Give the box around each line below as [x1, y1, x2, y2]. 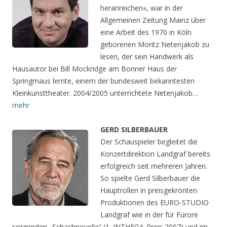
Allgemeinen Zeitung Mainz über [100, 15, 206, 25]
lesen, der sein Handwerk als [100, 52, 194, 62]
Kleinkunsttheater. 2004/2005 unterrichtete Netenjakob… [12, 88, 198, 98]
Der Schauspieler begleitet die [100, 137, 198, 147]
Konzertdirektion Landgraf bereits [100, 149, 210, 159]
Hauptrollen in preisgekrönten [100, 185, 197, 196]
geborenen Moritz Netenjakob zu [100, 40, 209, 50]
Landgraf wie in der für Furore [100, 210, 198, 220]
